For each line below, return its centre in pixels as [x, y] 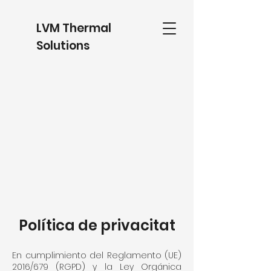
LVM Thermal [74, 28]
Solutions [63, 46]
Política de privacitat [97, 225]
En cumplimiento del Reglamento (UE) [97, 255]
